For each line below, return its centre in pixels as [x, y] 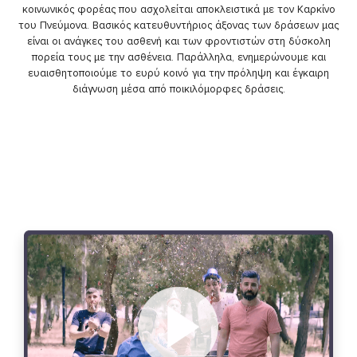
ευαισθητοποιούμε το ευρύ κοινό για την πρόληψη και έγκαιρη [178, 73]
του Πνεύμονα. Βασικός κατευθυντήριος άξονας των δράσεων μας [178, 25]
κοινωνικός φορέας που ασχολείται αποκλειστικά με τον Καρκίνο [178, 10]
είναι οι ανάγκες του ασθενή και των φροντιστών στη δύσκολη [178, 41]
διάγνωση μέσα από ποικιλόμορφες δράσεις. [178, 89]
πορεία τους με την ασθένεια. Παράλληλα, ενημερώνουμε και [178, 57]
